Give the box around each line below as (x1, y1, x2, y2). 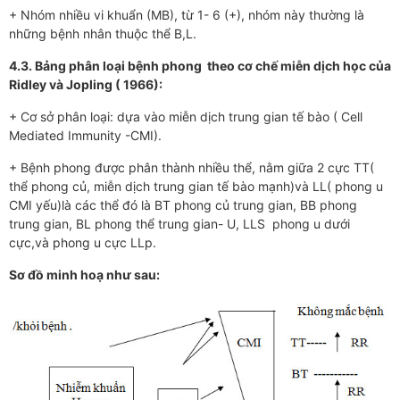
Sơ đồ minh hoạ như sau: (9, 267, 160, 283)
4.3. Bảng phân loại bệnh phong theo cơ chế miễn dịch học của (9, 58, 391, 74)
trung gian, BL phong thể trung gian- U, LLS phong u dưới (9, 216, 350, 232)
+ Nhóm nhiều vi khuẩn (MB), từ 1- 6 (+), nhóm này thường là (9, 7, 364, 23)
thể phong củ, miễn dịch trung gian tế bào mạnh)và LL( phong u (9, 179, 387, 195)
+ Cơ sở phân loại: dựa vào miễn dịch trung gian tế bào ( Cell (9, 109, 362, 125)
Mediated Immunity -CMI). (9, 128, 162, 144)
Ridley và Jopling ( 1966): (9, 77, 162, 93)
